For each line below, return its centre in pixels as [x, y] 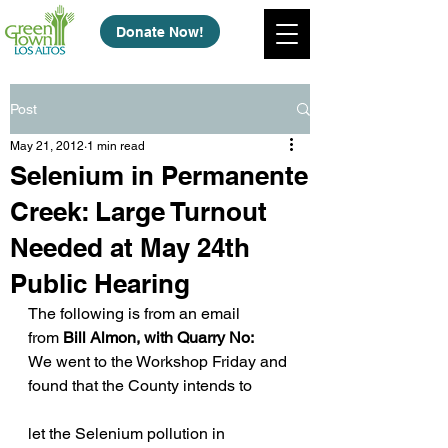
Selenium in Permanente [159, 175]
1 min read [116, 146]
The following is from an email [136, 313]
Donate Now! [160, 31]
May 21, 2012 [47, 146]
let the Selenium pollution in [128, 433]
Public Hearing [100, 283]
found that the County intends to [140, 385]
